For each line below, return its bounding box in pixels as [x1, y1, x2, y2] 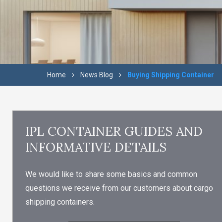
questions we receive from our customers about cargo [25, 183, 213, 193]
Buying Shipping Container [127, 70, 214, 79]
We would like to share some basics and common [25, 169, 197, 179]
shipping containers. [25, 197, 95, 207]
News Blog [80, 70, 113, 79]
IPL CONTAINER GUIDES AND [25, 123, 203, 140]
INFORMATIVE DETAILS [25, 139, 166, 156]
